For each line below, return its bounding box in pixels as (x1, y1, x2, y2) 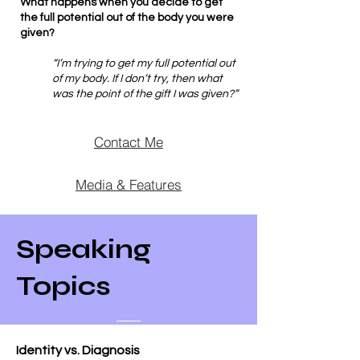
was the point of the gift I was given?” (52, 88, 238, 100)
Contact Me (94, 133, 163, 150)
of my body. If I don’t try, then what (52, 73, 223, 84)
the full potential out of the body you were (20, 12, 234, 23)
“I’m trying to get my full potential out (52, 58, 235, 69)
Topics (16, 270, 111, 302)
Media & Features (76, 175, 182, 193)
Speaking (16, 233, 151, 265)
